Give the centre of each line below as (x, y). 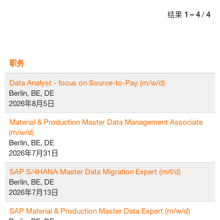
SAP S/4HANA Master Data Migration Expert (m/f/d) (95, 171)
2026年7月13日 (34, 192)
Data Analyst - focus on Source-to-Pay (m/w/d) (87, 82)
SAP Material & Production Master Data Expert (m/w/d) (100, 211)
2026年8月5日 (32, 103)
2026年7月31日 (34, 153)
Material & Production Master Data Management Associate (106, 122)
